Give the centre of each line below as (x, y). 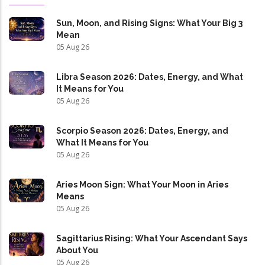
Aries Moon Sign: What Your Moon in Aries (142, 185)
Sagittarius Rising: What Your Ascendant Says (152, 239)
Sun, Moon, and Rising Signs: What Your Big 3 (149, 23)
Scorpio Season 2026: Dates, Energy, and (142, 131)
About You (77, 251)
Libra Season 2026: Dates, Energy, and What (150, 77)
